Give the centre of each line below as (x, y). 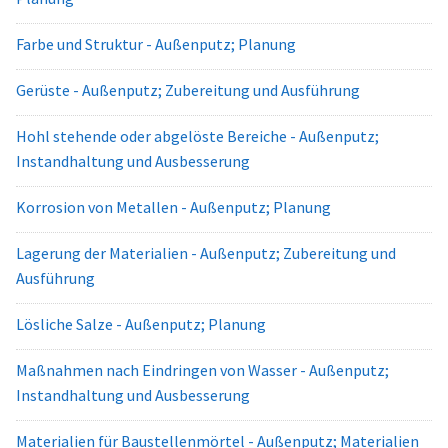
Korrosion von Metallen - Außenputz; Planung (173, 207)
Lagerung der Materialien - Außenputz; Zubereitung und (206, 253)
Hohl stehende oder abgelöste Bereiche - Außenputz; (197, 136)
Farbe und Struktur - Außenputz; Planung (156, 44)
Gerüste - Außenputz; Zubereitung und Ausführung (188, 90)
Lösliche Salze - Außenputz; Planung (141, 324)
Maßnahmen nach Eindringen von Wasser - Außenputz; (202, 370)
